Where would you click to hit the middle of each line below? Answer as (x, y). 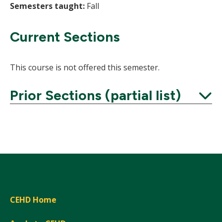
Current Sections (65, 37)
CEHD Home (33, 200)
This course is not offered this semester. (85, 68)
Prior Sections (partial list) (95, 95)
